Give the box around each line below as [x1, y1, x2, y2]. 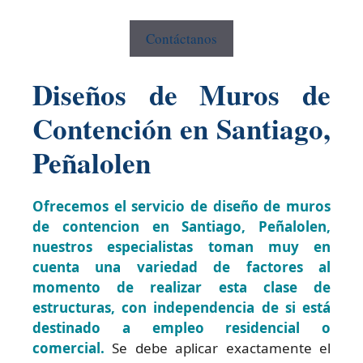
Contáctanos [146, 29, 217, 49]
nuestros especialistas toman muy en [32, 237, 331, 256]
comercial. [32, 338, 105, 357]
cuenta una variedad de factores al [32, 257, 331, 276]
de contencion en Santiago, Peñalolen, [32, 216, 331, 236]
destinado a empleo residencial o [32, 318, 331, 337]
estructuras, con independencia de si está [32, 297, 331, 317]
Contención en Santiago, [32, 107, 331, 149]
